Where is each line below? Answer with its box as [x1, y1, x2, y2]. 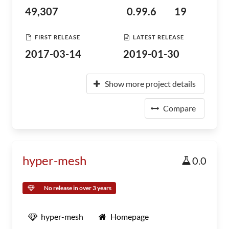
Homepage [110, 212, 149, 221]
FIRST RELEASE [35, 33, 80, 40]
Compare [163, 103, 196, 113]
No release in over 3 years [44, 184, 111, 192]
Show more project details [105, 79, 196, 88]
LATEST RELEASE [133, 33, 184, 40]
